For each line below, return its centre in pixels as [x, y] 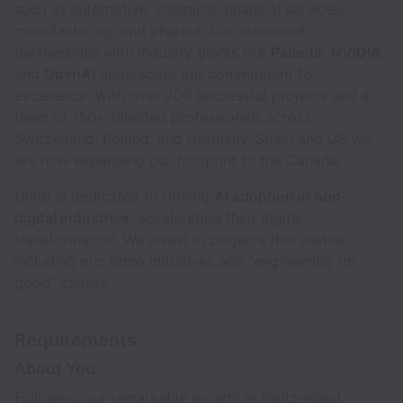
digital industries [72, 218]
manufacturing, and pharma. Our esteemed [160, 31]
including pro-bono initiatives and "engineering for [186, 261]
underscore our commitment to [204, 74]
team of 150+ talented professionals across [163, 117]
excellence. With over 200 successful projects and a [192, 95]
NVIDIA [356, 52]
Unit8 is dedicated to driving [114, 196]
